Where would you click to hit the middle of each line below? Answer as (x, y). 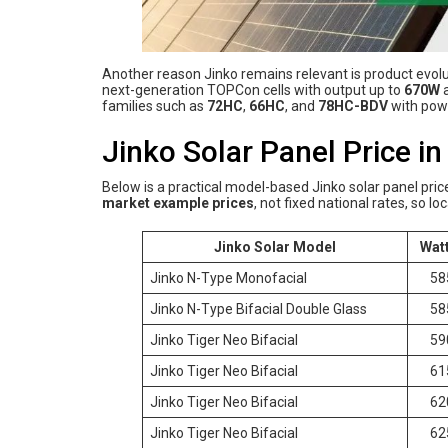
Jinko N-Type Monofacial (228, 277)
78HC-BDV (353, 105)
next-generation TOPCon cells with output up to (253, 89)
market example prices (178, 202)
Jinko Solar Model (275, 246)
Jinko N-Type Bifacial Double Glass (258, 308)
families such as (154, 105)
